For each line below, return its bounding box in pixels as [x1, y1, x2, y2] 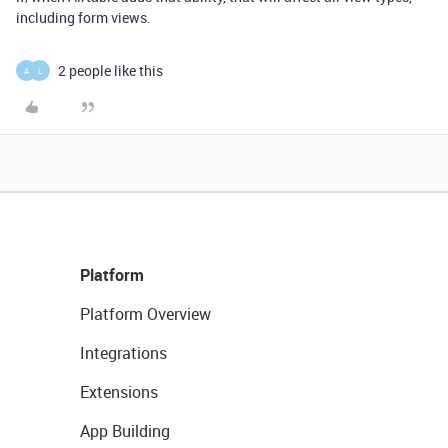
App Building [80, 420, 170, 442]
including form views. [16, 8, 151, 27]
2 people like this [58, 61, 163, 80]
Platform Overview [80, 303, 211, 325]
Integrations [80, 342, 167, 364]
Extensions [80, 381, 158, 403]
